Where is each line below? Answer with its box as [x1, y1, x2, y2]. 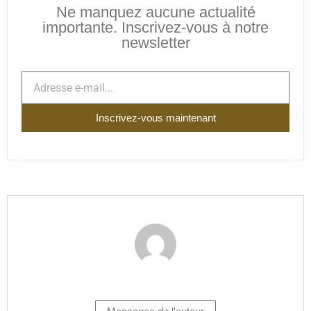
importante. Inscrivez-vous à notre [42, 18, 269, 36]
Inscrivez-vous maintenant [95, 112, 216, 124]
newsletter [121, 33, 190, 51]
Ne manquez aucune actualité [56, 3, 255, 21]
